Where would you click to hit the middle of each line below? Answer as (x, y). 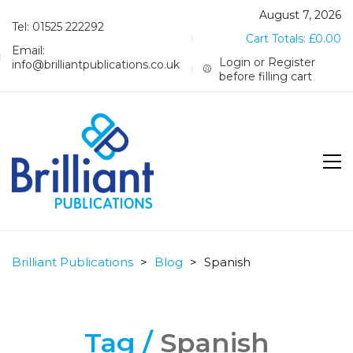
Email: (28, 50)
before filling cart (266, 76)
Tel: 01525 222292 (58, 27)
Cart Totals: (277, 39)
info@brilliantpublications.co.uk (96, 65)
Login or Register (268, 62)
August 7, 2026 (300, 15)
